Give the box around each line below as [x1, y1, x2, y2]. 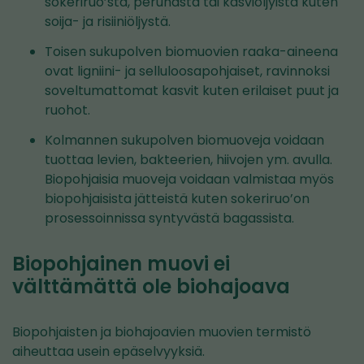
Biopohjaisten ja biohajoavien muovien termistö [12, 322, 311, 341]
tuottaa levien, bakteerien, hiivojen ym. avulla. [45, 149, 332, 169]
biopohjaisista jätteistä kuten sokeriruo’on [45, 188, 310, 208]
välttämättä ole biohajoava [12, 272, 290, 300]
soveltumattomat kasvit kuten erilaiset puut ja [45, 80, 339, 100]
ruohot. [45, 100, 90, 119]
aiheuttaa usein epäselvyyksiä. [12, 341, 205, 361]
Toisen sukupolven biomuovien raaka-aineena [45, 41, 338, 61]
